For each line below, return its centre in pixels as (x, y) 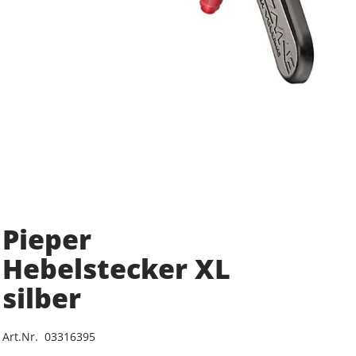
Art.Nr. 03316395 (48, 336)
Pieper (46, 239)
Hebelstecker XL (116, 268)
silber (41, 298)
